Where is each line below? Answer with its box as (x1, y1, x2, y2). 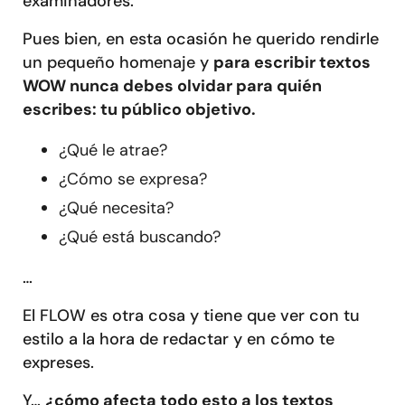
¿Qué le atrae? (59, 138, 167, 161)
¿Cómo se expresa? (59, 167, 207, 190)
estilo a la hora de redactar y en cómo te (23, 327, 334, 350)
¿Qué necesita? (59, 196, 174, 219)
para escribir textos (213, 51, 371, 73)
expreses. (23, 351, 103, 373)
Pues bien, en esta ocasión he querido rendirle (23, 27, 379, 50)
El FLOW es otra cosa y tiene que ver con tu (23, 304, 360, 326)
